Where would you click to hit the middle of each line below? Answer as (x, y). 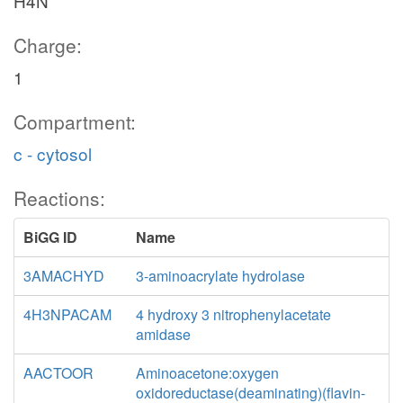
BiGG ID (50, 237)
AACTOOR (58, 373)
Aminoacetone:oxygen (207, 373)
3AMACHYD (64, 276)
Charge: (48, 45)
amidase (163, 334)
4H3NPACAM (67, 314)
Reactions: (59, 198)
